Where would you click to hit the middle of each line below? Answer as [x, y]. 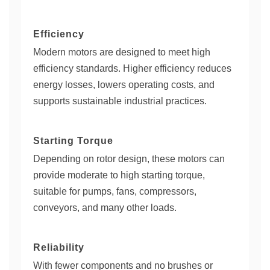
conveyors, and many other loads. [105, 208]
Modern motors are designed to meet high [122, 52]
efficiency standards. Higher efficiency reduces [132, 68]
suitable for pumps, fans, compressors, [115, 191]
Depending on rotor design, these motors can [129, 159]
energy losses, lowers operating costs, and [124, 85]
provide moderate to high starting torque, [119, 175]
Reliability [59, 247]
